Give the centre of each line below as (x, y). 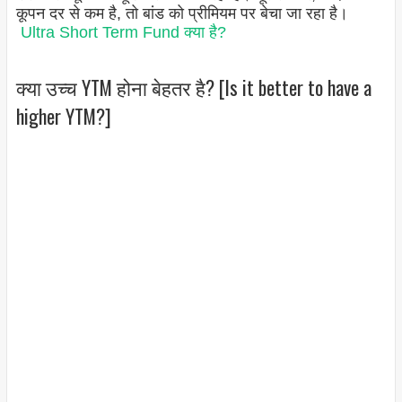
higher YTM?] (63, 115)
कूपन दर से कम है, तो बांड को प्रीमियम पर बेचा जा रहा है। (182, 14)
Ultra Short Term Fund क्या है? (123, 33)
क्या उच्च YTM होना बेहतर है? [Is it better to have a (193, 87)
